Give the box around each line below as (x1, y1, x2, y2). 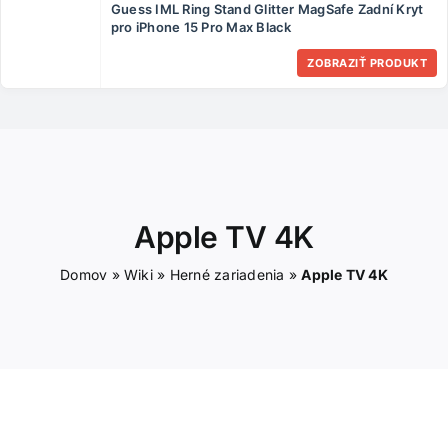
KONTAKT (255, 57, 333, 77)
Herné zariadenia (169, 265, 285, 283)
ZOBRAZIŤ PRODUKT (307, 55, 427, 70)
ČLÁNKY (255, 5, 324, 25)
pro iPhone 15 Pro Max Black (111, 18, 292, 35)
